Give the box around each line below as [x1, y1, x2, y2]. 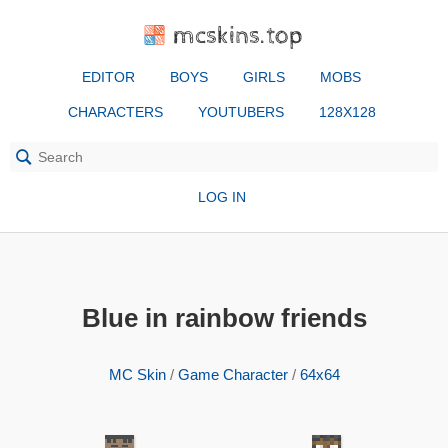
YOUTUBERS [197, 104, 284, 120]
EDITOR [82, 69, 135, 85]
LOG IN [197, 189, 246, 205]
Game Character [177, 366, 288, 383]
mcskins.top [173, 21, 304, 50]
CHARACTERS [67, 104, 163, 120]
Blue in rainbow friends [81, 303, 367, 333]
